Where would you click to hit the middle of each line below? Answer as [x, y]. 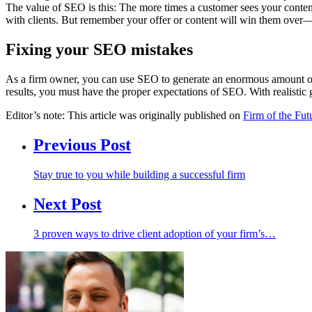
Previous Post [82, 145]
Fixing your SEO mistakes [99, 50]
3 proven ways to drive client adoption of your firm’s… [155, 233]
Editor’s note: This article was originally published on [124, 115]
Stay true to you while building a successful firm [139, 174]
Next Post [68, 204]
